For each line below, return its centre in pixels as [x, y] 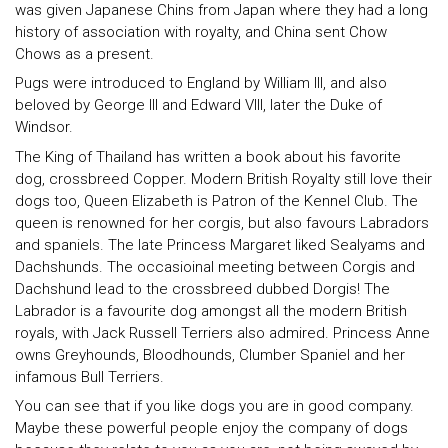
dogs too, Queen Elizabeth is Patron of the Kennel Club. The [216, 200]
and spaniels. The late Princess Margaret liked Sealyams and [220, 244]
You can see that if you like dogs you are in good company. [214, 406]
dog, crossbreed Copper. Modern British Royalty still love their [223, 178]
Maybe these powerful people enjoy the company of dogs [211, 428]
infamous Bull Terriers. [89, 376]
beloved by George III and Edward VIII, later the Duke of [198, 105]
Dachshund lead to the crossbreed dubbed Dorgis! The [202, 288]
